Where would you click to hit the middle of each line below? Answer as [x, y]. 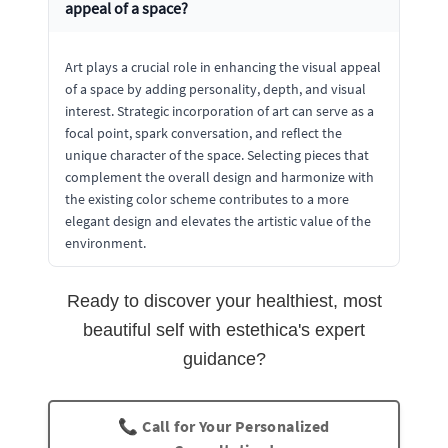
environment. [105, 242]
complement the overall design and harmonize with [219, 176]
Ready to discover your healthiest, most [224, 300]
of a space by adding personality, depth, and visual [215, 88]
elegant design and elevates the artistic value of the [218, 220]
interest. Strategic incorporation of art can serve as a [219, 110]
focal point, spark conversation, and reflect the [203, 132]
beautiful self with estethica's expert [224, 329]
